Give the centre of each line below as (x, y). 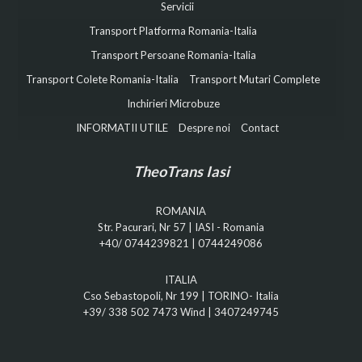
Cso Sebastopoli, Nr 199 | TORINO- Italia (181, 295)
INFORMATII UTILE (122, 127)
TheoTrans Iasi (181, 171)
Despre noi (204, 127)
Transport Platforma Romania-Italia (173, 30)
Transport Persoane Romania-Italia (173, 55)
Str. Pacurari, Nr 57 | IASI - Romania (181, 227)
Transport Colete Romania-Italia (102, 79)
